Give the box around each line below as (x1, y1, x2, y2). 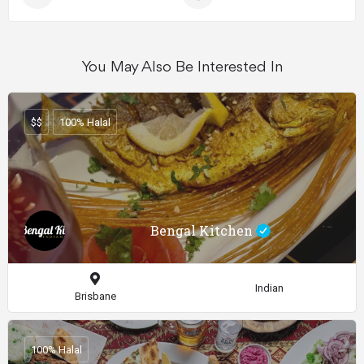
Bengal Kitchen (150, 222, 256, 240)
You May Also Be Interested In (81, 59, 283, 76)
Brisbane (74, 290, 116, 303)
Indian (254, 281, 284, 294)
